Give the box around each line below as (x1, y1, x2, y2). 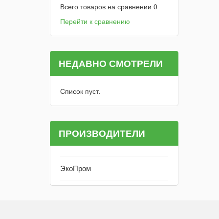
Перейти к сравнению (60, 16, 130, 26)
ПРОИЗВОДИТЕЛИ (59, 127, 145, 140)
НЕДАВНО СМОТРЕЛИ (59, 57, 163, 70)
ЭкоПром (60, 163, 91, 173)
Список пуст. (60, 86, 101, 96)
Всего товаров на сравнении (60, 1, 153, 11)
